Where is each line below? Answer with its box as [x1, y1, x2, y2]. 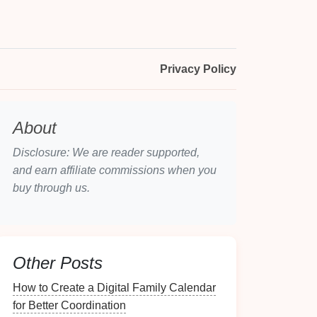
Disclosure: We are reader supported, [13, 146, 200, 158]
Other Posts [13, 253, 103, 272]
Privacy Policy [159, 63, 236, 75]
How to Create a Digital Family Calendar [13, 282, 216, 294]
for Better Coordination [13, 299, 126, 311]
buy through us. [13, 182, 90, 194]
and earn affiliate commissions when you [13, 164, 217, 176]
